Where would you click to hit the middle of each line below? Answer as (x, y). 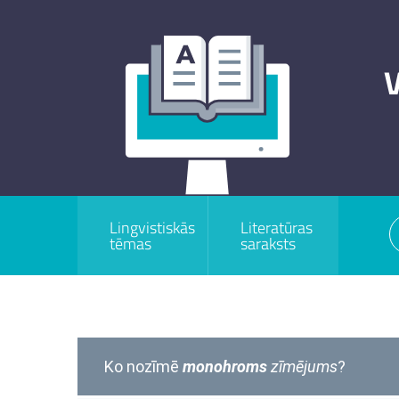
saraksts (269, 244)
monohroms (227, 366)
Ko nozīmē (142, 366)
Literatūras (277, 228)
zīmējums (304, 366)
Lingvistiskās (152, 228)
